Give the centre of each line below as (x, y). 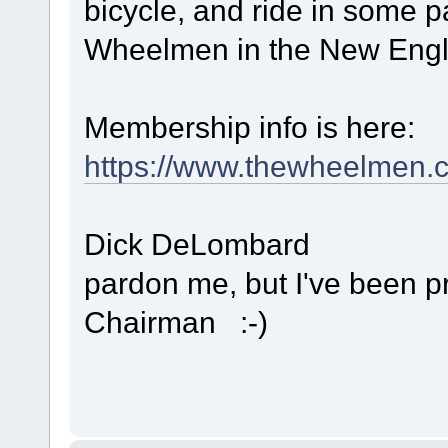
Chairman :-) (175, 321)
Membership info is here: (249, 126)
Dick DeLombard (196, 243)
